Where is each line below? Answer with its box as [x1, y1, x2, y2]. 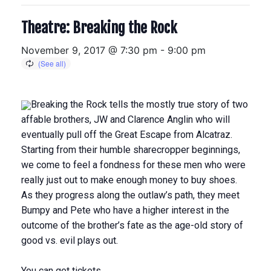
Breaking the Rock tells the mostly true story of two [31, 99, 248, 110]
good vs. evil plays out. [21, 235, 118, 246]
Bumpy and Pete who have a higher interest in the [21, 204, 229, 216]
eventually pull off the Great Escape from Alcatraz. [21, 129, 232, 140]
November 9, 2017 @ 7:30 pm [21, 44, 157, 56]
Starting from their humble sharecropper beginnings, [21, 144, 240, 155]
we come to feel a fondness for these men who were [21, 159, 246, 171]
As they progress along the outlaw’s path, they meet [21, 189, 240, 201]
